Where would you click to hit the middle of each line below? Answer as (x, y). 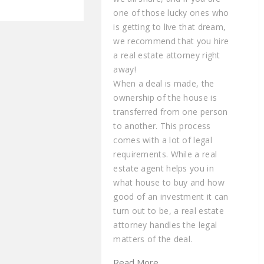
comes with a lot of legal (163, 140)
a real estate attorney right (167, 55)
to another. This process (162, 126)
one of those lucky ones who (171, 12)
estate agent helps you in (164, 168)
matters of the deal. (153, 239)
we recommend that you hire (171, 41)
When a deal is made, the (164, 83)
